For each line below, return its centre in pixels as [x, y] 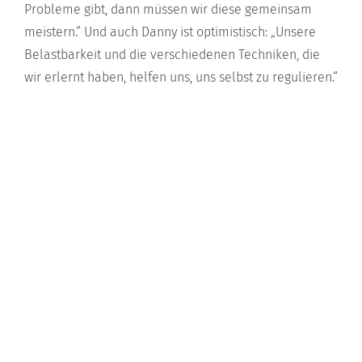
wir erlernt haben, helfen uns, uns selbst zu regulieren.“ [181, 78]
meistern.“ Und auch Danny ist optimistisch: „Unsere [170, 32]
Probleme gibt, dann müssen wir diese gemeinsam [168, 10]
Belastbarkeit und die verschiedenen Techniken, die [172, 55]
